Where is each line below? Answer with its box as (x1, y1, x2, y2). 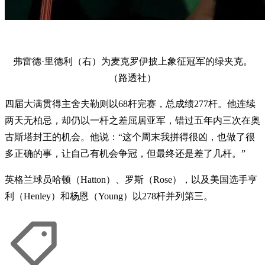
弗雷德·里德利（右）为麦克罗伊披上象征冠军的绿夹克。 (12, 56, 253, 66)
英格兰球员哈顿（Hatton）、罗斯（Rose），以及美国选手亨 (5, 174, 257, 185)
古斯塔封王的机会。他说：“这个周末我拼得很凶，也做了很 (5, 131, 255, 142)
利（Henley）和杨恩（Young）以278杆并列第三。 (5, 190, 213, 201)
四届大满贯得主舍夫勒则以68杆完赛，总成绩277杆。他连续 (5, 98, 256, 109)
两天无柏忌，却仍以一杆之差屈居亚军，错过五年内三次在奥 (5, 115, 260, 125)
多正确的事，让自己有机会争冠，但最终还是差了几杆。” (5, 148, 245, 159)
